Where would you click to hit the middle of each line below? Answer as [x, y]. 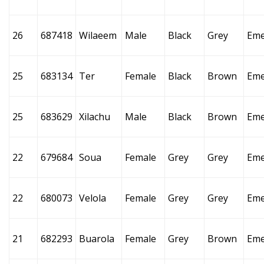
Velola [93, 198]
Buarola [97, 239]
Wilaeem [98, 35]
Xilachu [95, 117]
